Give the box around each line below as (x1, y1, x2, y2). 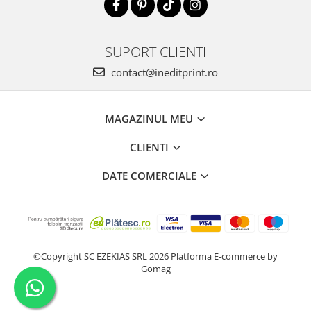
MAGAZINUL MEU (105, 111, 196, 126)
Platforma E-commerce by (171, 249, 278, 262)
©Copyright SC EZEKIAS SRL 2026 (33, 249, 171, 262)
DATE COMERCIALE (101, 168, 199, 183)
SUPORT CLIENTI (105, 41, 206, 61)
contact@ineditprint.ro (108, 65, 218, 79)
